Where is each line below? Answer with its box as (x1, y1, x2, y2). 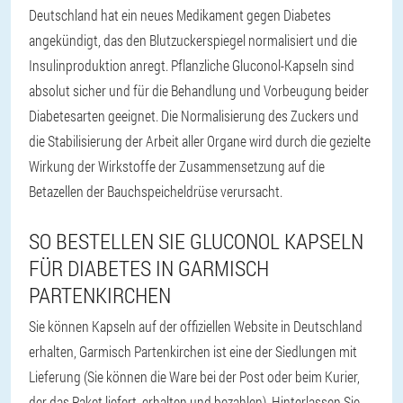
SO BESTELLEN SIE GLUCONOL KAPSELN (29, 227, 363, 255)
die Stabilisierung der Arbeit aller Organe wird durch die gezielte (29, 131, 371, 150)
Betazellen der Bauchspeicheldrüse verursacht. (29, 182, 282, 201)
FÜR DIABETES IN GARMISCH (29, 254, 269, 282)
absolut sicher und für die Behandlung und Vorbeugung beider (29, 81, 369, 100)
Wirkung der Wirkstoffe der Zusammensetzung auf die (29, 157, 325, 175)
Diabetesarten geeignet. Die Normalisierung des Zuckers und (29, 106, 359, 125)
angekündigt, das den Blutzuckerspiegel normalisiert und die (29, 31, 357, 49)
